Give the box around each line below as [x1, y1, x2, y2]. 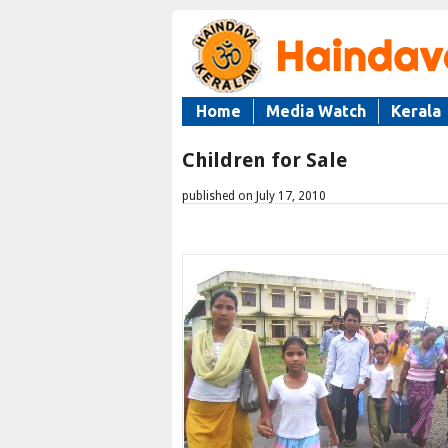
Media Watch [266, 102, 366, 120]
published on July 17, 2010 [182, 189, 326, 203]
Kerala [391, 102, 441, 120]
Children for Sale [182, 148, 347, 172]
